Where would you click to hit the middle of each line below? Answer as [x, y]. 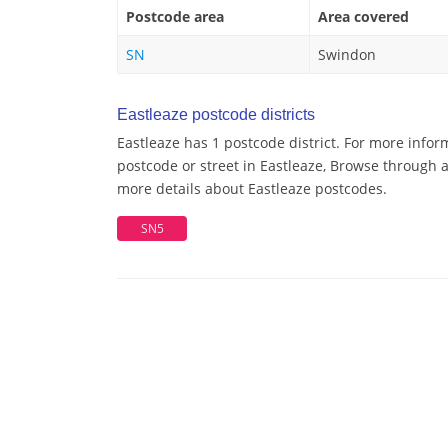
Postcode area [175, 17]
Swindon [347, 55]
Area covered [363, 17]
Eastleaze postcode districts [216, 115]
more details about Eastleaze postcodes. [252, 189]
